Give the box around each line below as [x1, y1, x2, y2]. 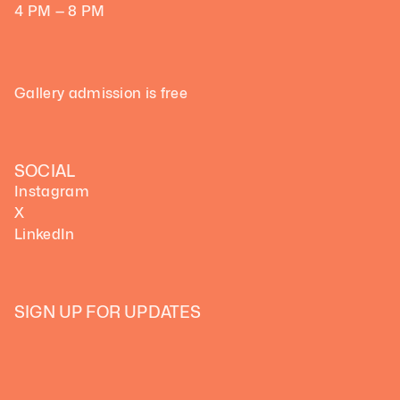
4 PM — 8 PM [14, 3, 105, 20]
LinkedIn [14, 226, 75, 243]
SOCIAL [14, 162, 76, 180]
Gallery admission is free [14, 85, 187, 102]
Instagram [14, 183, 89, 200]
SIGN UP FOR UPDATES [14, 303, 202, 321]
